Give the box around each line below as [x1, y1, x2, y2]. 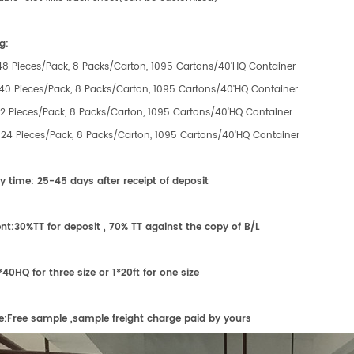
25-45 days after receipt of [37, 174, 173, 190]
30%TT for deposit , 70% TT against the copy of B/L [14, 220, 261, 235]
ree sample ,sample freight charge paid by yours [13, 311, 252, 327]
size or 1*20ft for [74, 265, 160, 281]
